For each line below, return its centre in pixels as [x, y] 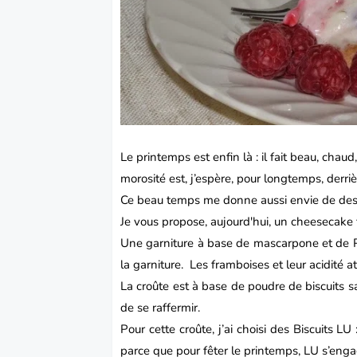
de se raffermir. [161, 308]
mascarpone [286, 243]
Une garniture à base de [187, 243]
